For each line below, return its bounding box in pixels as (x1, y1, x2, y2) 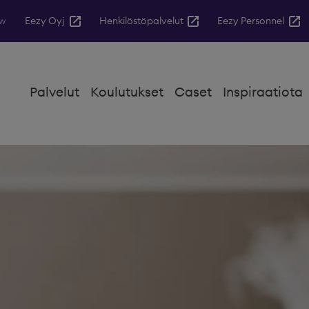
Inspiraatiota (223, 83, 303, 100)
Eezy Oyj (25, 14, 66, 27)
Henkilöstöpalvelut (99, 14, 183, 27)
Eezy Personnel (217, 14, 285, 27)
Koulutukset (90, 83, 164, 100)
